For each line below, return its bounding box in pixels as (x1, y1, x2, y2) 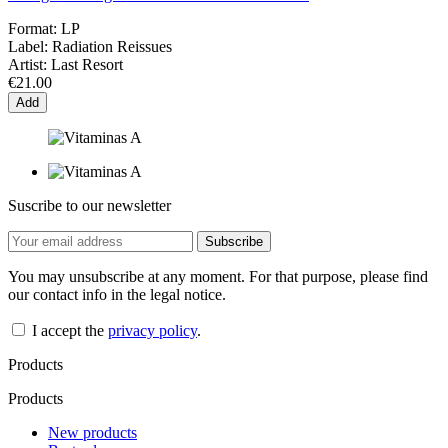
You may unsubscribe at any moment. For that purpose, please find (8, 267, 428, 285)
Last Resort (51, 55, 123, 73)
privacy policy (108, 321, 197, 339)
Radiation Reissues (52, 37, 172, 55)
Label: (8, 37, 48, 55)
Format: (8, 19, 57, 37)
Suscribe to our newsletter (8, 196, 171, 214)
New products (48, 423, 137, 441)
